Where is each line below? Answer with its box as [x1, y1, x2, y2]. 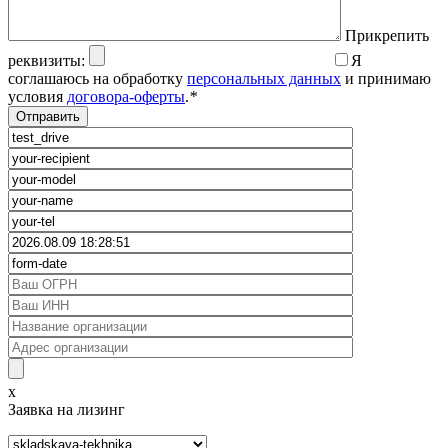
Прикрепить [345, 26, 429, 44]
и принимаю [341, 69, 431, 87]
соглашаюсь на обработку [8, 69, 187, 87]
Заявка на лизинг [8, 400, 125, 418]
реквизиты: [8, 51, 85, 69]
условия [8, 87, 67, 105]
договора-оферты [67, 87, 185, 105]
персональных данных [187, 69, 341, 87]
